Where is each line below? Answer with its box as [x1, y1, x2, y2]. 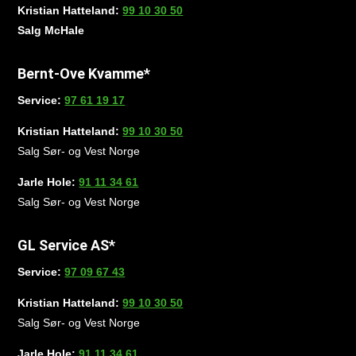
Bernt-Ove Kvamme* [17, 65, 151, 82]
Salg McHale [17, 24, 85, 37]
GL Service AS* [17, 237, 116, 253]
